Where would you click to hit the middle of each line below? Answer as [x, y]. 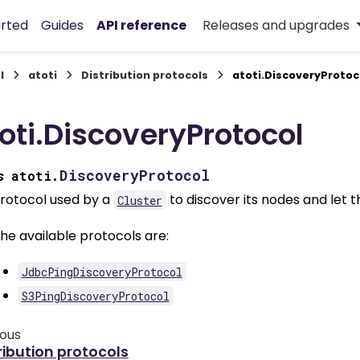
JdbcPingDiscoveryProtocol [102, 272]
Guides [62, 25]
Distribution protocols [144, 75]
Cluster [139, 200]
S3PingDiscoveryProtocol [95, 296]
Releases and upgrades [278, 25]
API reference [141, 25]
